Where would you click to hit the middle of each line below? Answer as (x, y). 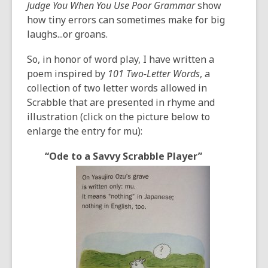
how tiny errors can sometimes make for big (126, 20)
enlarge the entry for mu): (85, 131)
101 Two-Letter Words (154, 74)
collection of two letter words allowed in (117, 88)
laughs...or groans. (67, 34)
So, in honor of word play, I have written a (121, 59)
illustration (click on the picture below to (118, 117)
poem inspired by (67, 74)
